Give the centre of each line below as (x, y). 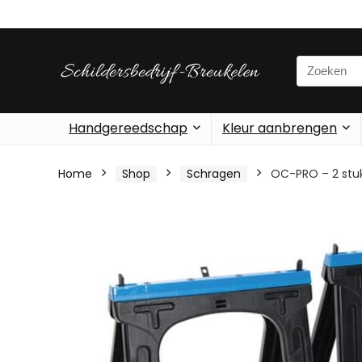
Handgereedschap (128, 128)
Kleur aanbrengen (280, 128)
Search (317, 64)
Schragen (214, 174)
